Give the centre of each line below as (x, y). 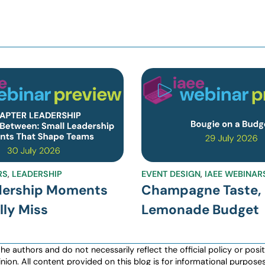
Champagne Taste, (201, 190)
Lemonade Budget (200, 209)
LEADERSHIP (37, 174)
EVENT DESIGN (171, 174)
